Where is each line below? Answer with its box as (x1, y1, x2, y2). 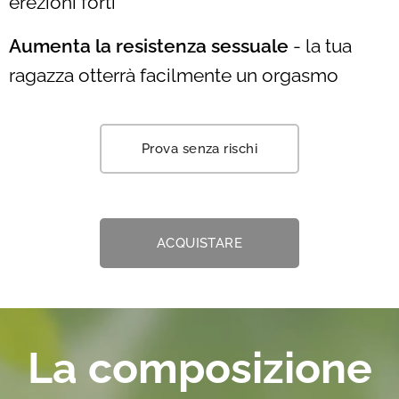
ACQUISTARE (156, 235, 243, 252)
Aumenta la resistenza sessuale (9, 36, 289, 58)
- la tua (289, 36, 352, 58)
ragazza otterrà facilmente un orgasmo (9, 65, 338, 87)
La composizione (27, 343, 372, 394)
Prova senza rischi (141, 141, 258, 158)
